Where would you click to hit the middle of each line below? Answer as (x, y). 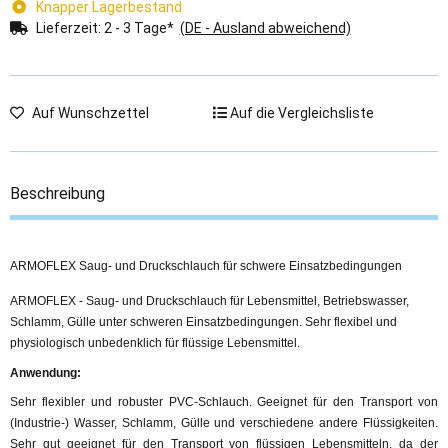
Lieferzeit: (69, 28)
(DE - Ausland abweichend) (265, 28)
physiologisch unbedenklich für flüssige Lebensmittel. (155, 342)
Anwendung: (45, 372)
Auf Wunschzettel (90, 113)
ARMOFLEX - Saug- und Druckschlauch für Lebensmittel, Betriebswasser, (209, 300)
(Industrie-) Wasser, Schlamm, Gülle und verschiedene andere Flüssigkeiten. (224, 423)
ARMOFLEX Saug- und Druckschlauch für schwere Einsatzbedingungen (206, 266)
